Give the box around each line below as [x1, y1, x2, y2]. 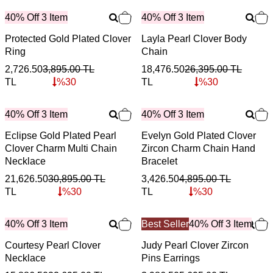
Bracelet [141, 155, 177, 166]
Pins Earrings [141, 252, 200, 263]
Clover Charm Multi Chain [5, 143, 117, 154]
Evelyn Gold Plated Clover [141, 130, 256, 141]
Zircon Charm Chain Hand [141, 143, 255, 154]
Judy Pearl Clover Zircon [141, 239, 249, 250]
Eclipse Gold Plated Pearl [5, 130, 116, 141]
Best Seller [141, 218, 189, 229]
